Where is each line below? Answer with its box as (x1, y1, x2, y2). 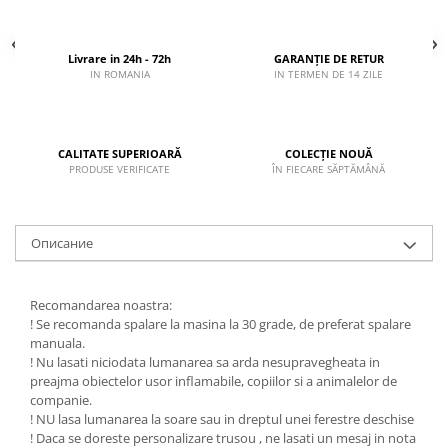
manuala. (30, 333, 85, 352)
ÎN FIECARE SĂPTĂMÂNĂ (272, 161, 385, 176)
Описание (31, 233, 93, 252)
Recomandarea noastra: (30, 295, 172, 314)
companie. (30, 390, 92, 409)
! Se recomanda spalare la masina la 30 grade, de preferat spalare (30, 314, 411, 333)
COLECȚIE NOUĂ (284, 145, 373, 161)
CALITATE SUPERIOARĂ (57, 145, 182, 161)
